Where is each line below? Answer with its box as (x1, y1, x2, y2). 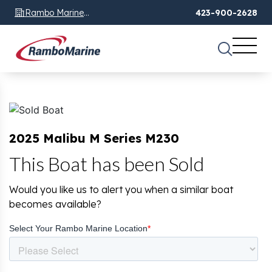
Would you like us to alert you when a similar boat (9, 183, 233, 196)
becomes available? (9, 198, 101, 211)
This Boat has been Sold (9, 152, 204, 176)
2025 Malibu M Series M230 (9, 131, 179, 146)
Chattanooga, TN (25, 21, 95, 33)
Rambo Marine (25, 7, 84, 18)
